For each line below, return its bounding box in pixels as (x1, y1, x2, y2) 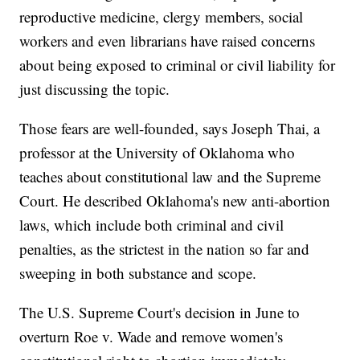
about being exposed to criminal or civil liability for (19, 55, 336, 76)
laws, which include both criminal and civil (19, 215, 284, 235)
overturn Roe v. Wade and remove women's (19, 326, 284, 347)
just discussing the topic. (19, 79, 170, 100)
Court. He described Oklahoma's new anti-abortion (19, 190, 331, 211)
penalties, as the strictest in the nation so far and (19, 239, 310, 260)
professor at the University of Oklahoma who (19, 142, 296, 163)
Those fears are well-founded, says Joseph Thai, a (19, 118, 321, 139)
